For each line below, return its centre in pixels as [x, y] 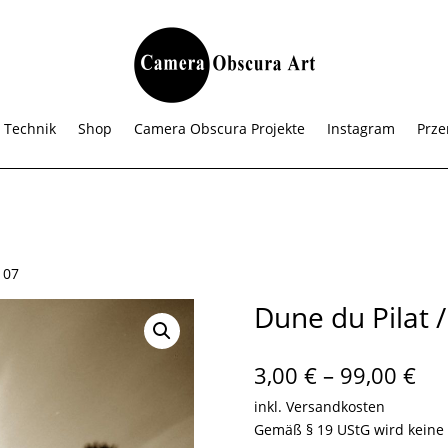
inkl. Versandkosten [319, 407]
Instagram [361, 128]
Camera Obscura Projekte [219, 128]
